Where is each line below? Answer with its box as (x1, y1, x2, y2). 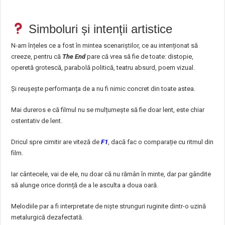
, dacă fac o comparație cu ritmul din (108, 138, 214, 146)
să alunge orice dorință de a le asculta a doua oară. (11, 181, 159, 189)
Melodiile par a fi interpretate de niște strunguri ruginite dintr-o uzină (11, 202, 206, 210)
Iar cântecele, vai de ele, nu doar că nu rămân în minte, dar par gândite (11, 170, 211, 178)
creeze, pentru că (11, 52, 63, 60)
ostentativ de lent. (11, 117, 63, 125)
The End (62, 52, 86, 60)
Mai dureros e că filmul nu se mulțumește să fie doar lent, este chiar (11, 105, 205, 114)
